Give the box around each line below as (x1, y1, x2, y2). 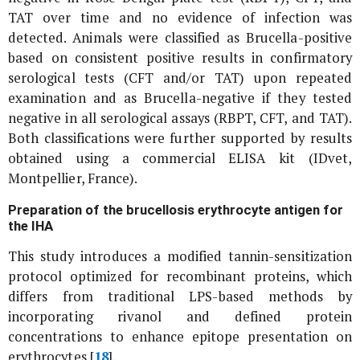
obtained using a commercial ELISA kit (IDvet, (8, 149, 352, 168)
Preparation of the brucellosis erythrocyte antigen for (8, 202, 343, 219)
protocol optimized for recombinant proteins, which (8, 268, 352, 286)
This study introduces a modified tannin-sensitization (8, 247, 352, 266)
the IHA (8, 218, 53, 235)
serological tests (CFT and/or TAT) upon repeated (8, 69, 352, 88)
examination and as (8, 89, 145, 108)
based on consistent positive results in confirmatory (8, 49, 352, 67)
